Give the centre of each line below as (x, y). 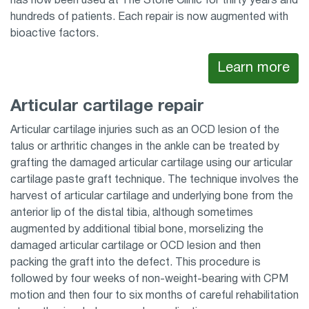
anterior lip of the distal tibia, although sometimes (132, 213)
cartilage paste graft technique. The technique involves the (154, 180)
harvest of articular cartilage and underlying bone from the (152, 197)
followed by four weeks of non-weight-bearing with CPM (149, 279)
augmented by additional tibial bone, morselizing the (137, 230)
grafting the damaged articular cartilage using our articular (151, 163)
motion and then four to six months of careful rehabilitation (154, 296)
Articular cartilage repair (107, 107)
